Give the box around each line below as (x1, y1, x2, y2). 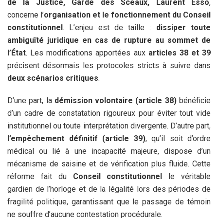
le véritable (162, 171, 211, 181)
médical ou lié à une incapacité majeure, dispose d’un (7, 146, 211, 156)
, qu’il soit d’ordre (145, 133, 211, 143)
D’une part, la (7, 95, 54, 105)
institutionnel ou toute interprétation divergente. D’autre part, (7, 121, 211, 130)
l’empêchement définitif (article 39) (7, 133, 145, 143)
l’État (7, 48, 26, 57)
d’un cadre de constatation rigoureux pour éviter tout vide (7, 108, 211, 118)
